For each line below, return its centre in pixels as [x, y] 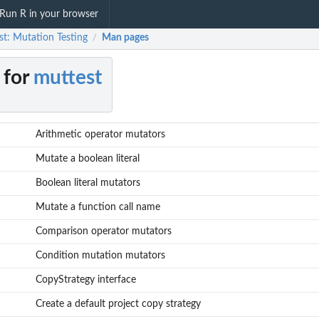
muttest [68, 78]
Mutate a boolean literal [87, 159]
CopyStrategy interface [85, 280]
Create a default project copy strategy [118, 304]
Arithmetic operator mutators [100, 135]
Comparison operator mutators [103, 232]
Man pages [125, 38]
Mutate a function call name [98, 208]
